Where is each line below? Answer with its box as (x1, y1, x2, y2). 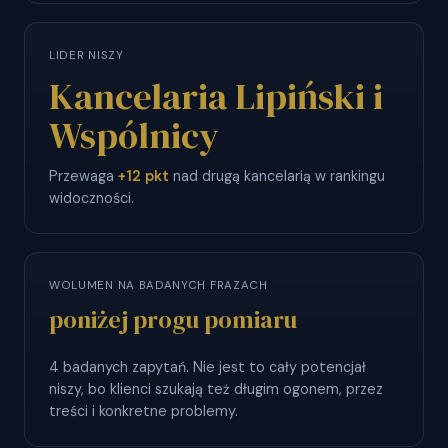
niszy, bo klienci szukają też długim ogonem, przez (49, 379, 383, 398)
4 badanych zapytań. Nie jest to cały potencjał (49, 357, 366, 376)
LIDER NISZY (49, 48, 124, 64)
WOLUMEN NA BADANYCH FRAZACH (49, 278, 268, 294)
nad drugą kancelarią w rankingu (169, 167, 385, 186)
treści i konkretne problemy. (49, 401, 238, 420)
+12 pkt (118, 167, 169, 186)
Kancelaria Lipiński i (49, 71, 383, 122)
